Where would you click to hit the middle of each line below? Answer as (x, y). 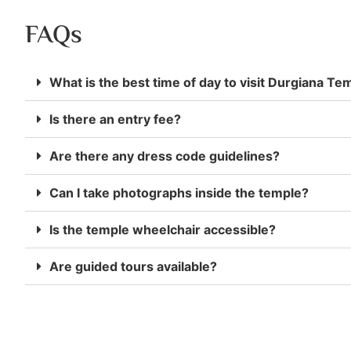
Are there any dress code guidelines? (165, 156)
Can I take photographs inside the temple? (179, 192)
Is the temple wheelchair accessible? (163, 229)
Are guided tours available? (133, 266)
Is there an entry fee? (115, 119)
